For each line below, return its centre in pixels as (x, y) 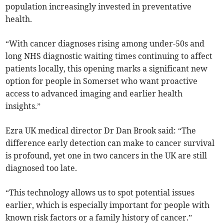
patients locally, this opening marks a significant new (107, 69)
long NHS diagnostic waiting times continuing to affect (109, 56)
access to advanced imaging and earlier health (94, 94)
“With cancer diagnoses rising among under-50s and (105, 44)
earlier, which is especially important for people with (108, 205)
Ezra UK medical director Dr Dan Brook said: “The (101, 131)
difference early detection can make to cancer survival (110, 143)
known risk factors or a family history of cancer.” (99, 218)
